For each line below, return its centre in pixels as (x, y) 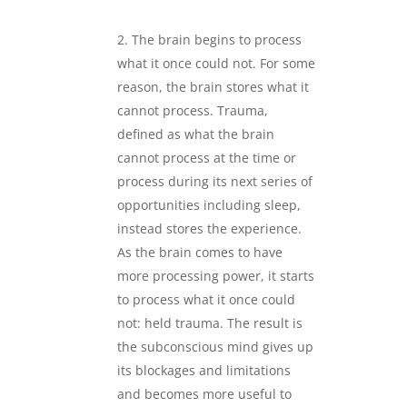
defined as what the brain (195, 134)
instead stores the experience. (209, 228)
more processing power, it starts (215, 275)
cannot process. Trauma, (192, 110)
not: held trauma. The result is (209, 323)
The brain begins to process (216, 39)
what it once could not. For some (216, 63)
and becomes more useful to (204, 393)
